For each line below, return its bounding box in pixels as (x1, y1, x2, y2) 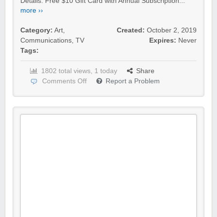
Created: (117, 27, 145, 34)
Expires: (149, 37, 176, 45)
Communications (20, 37, 72, 45)
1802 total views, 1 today (41, 67, 117, 75)
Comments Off (42, 77, 87, 85)
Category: (20, 27, 53, 34)
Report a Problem (106, 77, 160, 85)
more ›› (20, 7, 43, 15)
